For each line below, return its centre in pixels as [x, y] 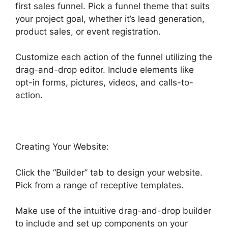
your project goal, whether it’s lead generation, [110, 19]
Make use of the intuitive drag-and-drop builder [113, 211]
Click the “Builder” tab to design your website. [109, 172]
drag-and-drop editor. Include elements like [105, 70]
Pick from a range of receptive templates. [99, 185]
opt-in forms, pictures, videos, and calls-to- [104, 82]
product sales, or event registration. [88, 31]
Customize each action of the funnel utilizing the [114, 57]
